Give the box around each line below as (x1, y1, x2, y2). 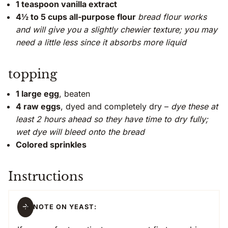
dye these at (171, 101, 218, 112)
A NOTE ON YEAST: (25, 203, 97, 211)
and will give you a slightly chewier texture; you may (16, 24, 217, 35)
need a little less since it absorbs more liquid (16, 37, 186, 48)
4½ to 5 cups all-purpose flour (16, 12, 138, 22)
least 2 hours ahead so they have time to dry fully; (16, 114, 208, 125)
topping (8, 67, 57, 82)
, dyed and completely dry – (61, 101, 171, 112)
